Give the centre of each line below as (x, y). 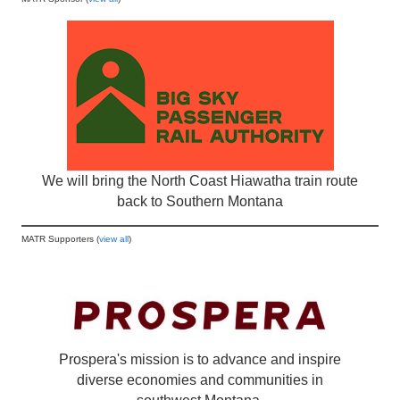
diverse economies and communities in (200, 379)
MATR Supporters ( (60, 239)
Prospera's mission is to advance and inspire (200, 359)
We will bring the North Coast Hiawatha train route (200, 181)
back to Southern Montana (200, 201)
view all (114, 239)
